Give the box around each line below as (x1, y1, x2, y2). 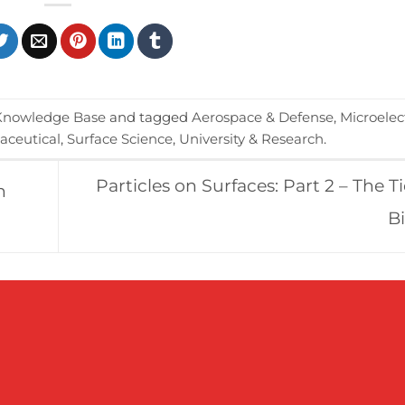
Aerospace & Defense (191, 108, 334, 126)
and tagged (105, 108, 192, 126)
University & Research (179, 129, 324, 147)
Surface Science (67, 129, 173, 147)
